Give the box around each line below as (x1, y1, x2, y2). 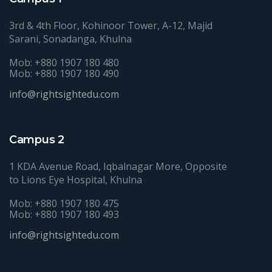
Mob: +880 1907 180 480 (9, 55, 119, 69)
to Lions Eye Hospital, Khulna (9, 172, 142, 186)
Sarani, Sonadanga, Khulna (9, 32, 132, 46)
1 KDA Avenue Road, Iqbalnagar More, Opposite (9, 159, 227, 173)
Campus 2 (9, 132, 64, 146)
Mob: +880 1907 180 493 (9, 207, 119, 221)
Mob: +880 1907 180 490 (9, 66, 119, 80)
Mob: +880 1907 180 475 (9, 196, 119, 210)
